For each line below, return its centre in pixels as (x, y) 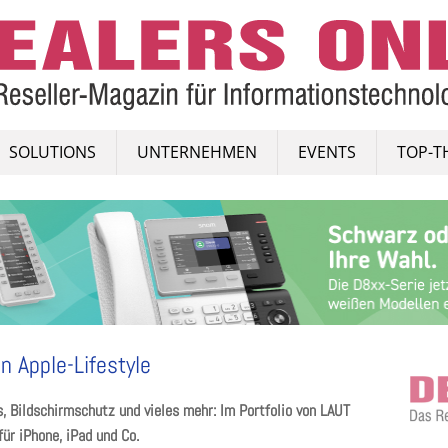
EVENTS (327, 152)
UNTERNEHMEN (197, 152)
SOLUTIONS (52, 152)
